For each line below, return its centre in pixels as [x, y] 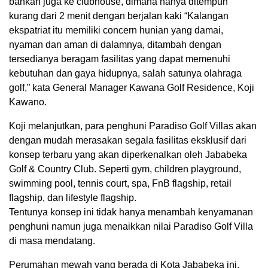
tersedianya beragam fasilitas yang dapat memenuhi [120, 59]
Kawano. [28, 102]
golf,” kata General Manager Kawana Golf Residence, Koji [132, 87]
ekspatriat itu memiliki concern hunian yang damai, [116, 30]
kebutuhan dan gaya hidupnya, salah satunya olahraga [125, 73]
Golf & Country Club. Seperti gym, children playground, [125, 169]
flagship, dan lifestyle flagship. [73, 197]
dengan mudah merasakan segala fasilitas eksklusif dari [128, 140]
